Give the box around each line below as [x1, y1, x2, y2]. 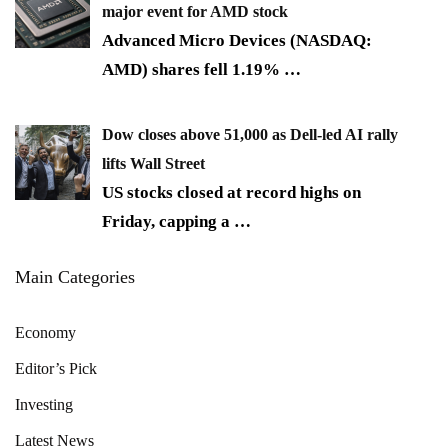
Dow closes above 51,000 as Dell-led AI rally [102, 125, 398, 143]
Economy [15, 323, 76, 341]
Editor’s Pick [15, 359, 97, 377]
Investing [15, 395, 73, 413]
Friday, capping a [102, 211, 234, 231]
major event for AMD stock [102, 3, 288, 21]
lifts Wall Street [102, 154, 205, 172]
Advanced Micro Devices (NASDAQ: [102, 31, 372, 51]
